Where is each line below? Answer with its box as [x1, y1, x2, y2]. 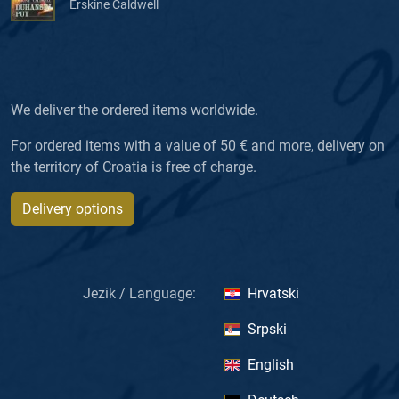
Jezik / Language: [83, 284, 196, 302]
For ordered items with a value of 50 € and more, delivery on [11, 136, 385, 154]
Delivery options [22, 199, 123, 217]
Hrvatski [248, 284, 299, 302]
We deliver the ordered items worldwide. [11, 101, 258, 118]
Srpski [248, 320, 287, 338]
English [248, 355, 294, 373]
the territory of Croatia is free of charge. [11, 158, 256, 175]
